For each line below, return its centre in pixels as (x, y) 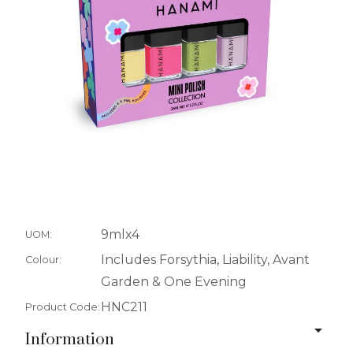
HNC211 (124, 307)
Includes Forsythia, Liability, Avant (205, 259)
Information (70, 340)
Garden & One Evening (174, 281)
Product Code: (63, 307)
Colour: (43, 259)
